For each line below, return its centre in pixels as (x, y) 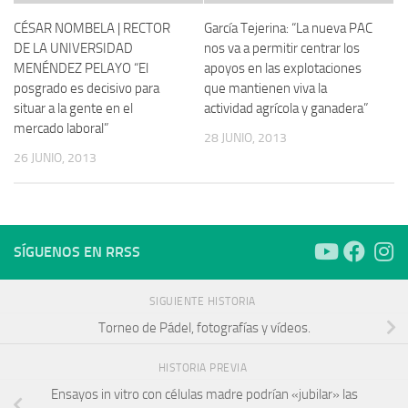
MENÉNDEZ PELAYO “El (81, 68)
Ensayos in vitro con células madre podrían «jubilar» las (204, 395)
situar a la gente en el (73, 108)
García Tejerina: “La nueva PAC (288, 28)
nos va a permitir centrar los (282, 48)
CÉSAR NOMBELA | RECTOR (92, 28)
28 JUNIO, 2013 (245, 138)
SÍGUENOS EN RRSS (77, 251)
